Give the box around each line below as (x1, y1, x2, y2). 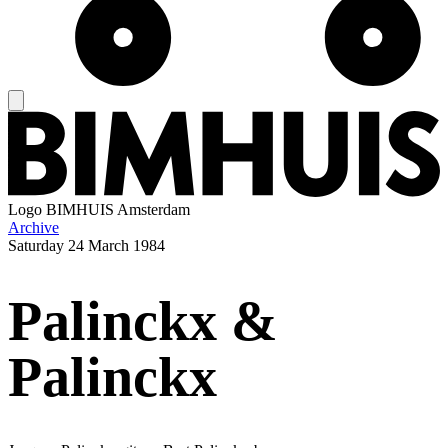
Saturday (8, 237, 64, 255)
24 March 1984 (68, 237, 165, 255)
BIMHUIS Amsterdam (46, 201, 190, 219)
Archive (8, 219, 59, 237)
